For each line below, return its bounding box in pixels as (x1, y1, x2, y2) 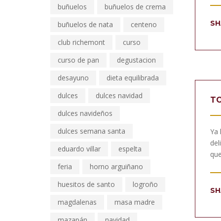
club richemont (58, 37, 105, 47)
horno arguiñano (90, 162, 143, 171)
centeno (131, 20, 157, 29)
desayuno (58, 73, 89, 82)
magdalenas (58, 197, 97, 207)
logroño (133, 180, 158, 189)
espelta (118, 144, 142, 153)
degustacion (117, 55, 156, 65)
